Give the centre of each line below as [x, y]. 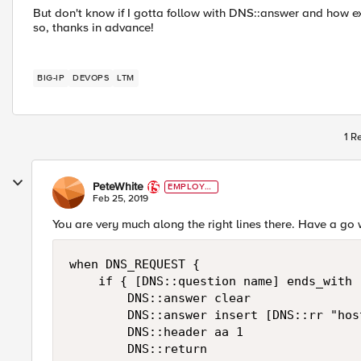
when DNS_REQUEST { [138, 264]
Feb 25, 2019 [120, 199]
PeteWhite [118, 187]
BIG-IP [51, 78]
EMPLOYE [189, 187]
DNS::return [138, 349]
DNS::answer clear [160, 298]
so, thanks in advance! [93, 27]
